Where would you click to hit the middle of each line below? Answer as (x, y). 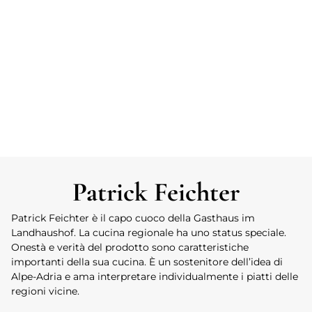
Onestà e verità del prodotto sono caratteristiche (130, 248)
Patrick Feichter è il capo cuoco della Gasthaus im (133, 218)
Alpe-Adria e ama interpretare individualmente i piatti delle (155, 277)
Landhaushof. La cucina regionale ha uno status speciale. (149, 233)
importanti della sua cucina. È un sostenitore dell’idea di (147, 262)
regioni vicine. (45, 291)
